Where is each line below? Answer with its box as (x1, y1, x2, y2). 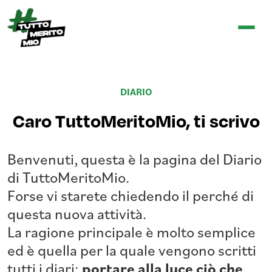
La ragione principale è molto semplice (7, 221, 256, 242)
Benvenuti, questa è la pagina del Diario (7, 148, 262, 169)
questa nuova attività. (7, 203, 146, 223)
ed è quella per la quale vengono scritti (7, 239, 256, 260)
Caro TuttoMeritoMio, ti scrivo (12, 107, 260, 132)
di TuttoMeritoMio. (7, 166, 129, 187)
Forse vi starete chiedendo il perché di (7, 185, 254, 205)
